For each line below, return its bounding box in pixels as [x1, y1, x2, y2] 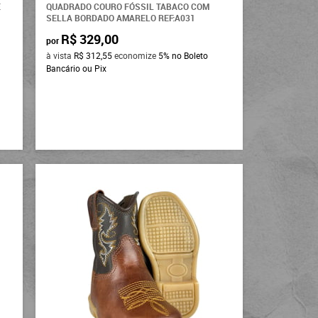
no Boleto [172, 49, 209, 61]
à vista [46, 49, 75, 61]
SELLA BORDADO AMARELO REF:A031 [46, 11, 196, 23]
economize [112, 49, 159, 61]
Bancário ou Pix [46, 62, 107, 74]
